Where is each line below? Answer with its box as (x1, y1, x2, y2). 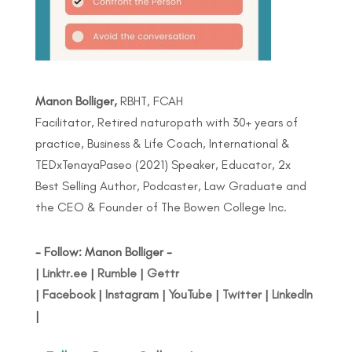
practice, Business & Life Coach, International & (35, 135, 290, 151)
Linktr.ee (42, 265, 87, 280)
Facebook (42, 286, 95, 302)
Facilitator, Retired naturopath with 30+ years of (35, 114, 298, 130)
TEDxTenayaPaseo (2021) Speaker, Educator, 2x (35, 156, 291, 172)
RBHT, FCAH (116, 93, 183, 108)
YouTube (165, 286, 212, 302)
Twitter (218, 286, 262, 302)
